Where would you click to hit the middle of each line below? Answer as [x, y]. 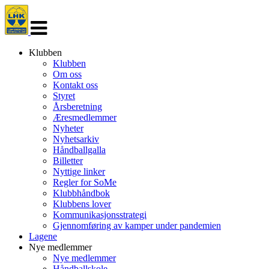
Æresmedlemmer [85, 117]
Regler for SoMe [85, 182]
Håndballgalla [79, 150]
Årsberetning [77, 107]
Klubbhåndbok [81, 193]
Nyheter [68, 128]
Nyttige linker [79, 171]
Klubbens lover [82, 204]
